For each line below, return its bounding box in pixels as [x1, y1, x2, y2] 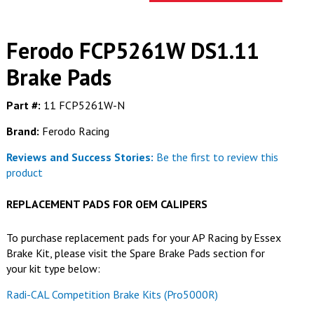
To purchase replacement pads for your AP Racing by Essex [6, 231, 281, 245]
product [6, 165, 43, 180]
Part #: [6, 98, 41, 113]
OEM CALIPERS [135, 197, 207, 212]
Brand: [6, 124, 39, 139]
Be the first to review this [156, 150, 278, 165]
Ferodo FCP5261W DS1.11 [6, 36, 259, 66]
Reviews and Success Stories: [6, 150, 153, 165]
